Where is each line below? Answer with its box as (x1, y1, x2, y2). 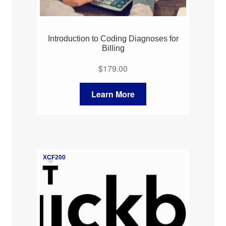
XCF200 (42, 154, 66, 161)
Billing (101, 43, 125, 52)
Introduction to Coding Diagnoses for (47, 34, 179, 43)
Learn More (91, 88, 135, 100)
